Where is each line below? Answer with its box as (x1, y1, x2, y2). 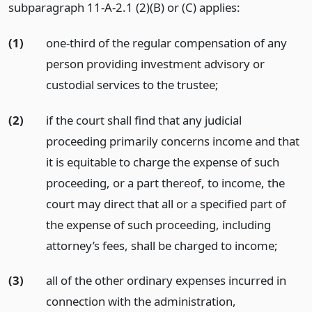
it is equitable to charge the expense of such (45, 153, 279, 170)
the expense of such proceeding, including (45, 216, 271, 233)
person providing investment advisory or (45, 55, 265, 72)
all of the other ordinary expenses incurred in (45, 272, 286, 289)
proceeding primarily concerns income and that (45, 132, 299, 149)
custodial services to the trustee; (45, 76, 219, 93)
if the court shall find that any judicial (45, 111, 242, 128)
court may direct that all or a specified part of (45, 195, 286, 212)
